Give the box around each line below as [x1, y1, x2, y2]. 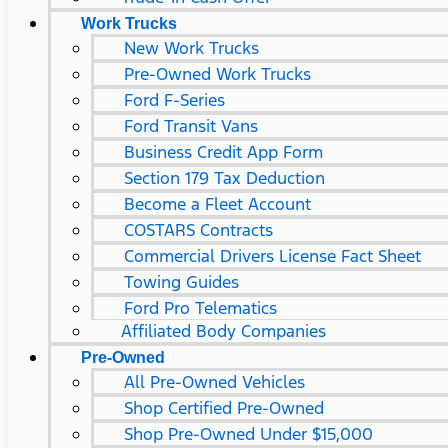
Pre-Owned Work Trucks [124, 63, 311, 85]
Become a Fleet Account [124, 193, 311, 215]
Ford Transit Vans [124, 115, 258, 137]
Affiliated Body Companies [121, 320, 326, 342]
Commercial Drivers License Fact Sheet [124, 245, 421, 267]
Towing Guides [124, 271, 239, 293]
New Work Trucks [124, 37, 259, 59]
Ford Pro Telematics [124, 297, 277, 319]
